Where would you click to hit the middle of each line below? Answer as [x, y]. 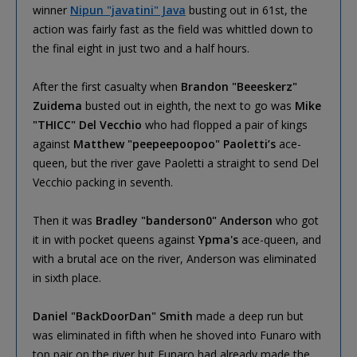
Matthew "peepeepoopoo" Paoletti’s [175, 143]
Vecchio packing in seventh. [103, 182]
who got [297, 220]
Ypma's [218, 239]
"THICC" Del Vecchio [87, 124]
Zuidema [59, 105]
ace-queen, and [280, 239]
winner [51, 10]
